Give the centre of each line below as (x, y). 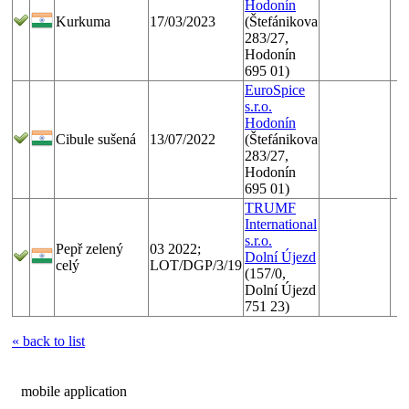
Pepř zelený (89, 248)
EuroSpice (275, 89)
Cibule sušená (96, 139)
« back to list (48, 341)
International (281, 224)
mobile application (74, 391)
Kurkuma (83, 21)
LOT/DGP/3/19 (196, 265)
